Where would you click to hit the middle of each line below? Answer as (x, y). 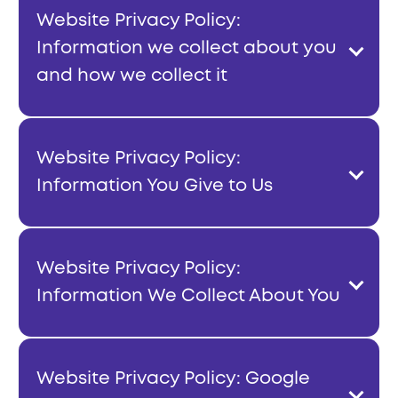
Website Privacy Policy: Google (173, 379)
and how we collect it (132, 76)
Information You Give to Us (155, 187)
